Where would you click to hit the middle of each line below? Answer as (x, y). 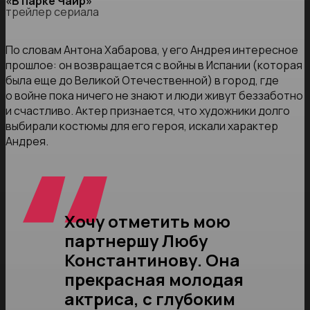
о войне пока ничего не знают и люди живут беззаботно (154, 96)
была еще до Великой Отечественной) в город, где (142, 81)
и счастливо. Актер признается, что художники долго (148, 111)
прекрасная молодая (154, 280)
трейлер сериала (52, 12)
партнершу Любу (136, 241)
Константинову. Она (152, 260)
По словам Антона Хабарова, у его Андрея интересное (152, 50)
